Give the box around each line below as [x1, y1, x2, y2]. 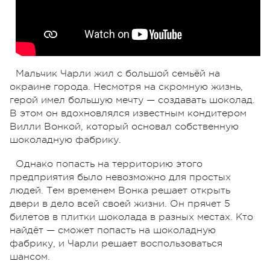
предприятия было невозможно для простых [10, 171, 231, 183]
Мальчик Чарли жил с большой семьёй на [16, 67, 220, 79]
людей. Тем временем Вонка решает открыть [10, 184, 230, 196]
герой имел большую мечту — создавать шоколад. [10, 94, 255, 105]
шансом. [10, 251, 50, 262]
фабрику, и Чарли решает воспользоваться [10, 237, 222, 249]
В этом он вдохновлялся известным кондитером [10, 107, 246, 119]
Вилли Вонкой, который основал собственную [10, 121, 239, 132]
